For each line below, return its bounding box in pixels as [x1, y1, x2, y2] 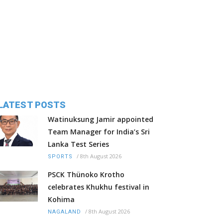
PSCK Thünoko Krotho [48, 170, 124, 180]
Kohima [48, 195, 75, 205]
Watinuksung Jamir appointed [48, 114, 153, 124]
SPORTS [48, 153, 73, 160]
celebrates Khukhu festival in [48, 182, 149, 192]
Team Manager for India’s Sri [48, 127, 150, 137]
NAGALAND [48, 209, 81, 216]
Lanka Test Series [48, 139, 109, 149]
